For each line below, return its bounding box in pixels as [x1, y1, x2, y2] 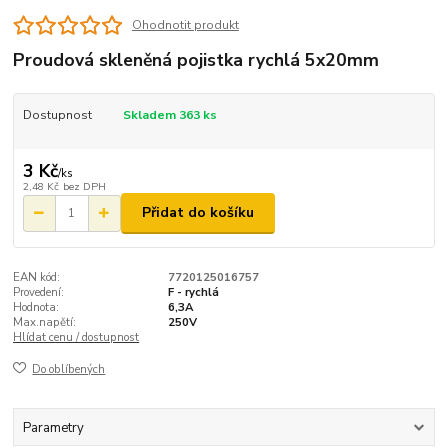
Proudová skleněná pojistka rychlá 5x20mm [13, 47, 380, 72]
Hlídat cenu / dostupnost [13, 329, 140, 345]
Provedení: [13, 284, 65, 300]
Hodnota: [13, 299, 60, 315]
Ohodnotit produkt [131, 17, 239, 34]
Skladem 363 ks [122, 106, 217, 123]
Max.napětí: [13, 314, 77, 330]
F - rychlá [167, 284, 219, 300]
